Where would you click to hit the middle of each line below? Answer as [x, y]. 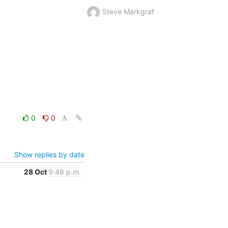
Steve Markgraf [128, 11]
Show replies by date [49, 154]
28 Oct [36, 172]
